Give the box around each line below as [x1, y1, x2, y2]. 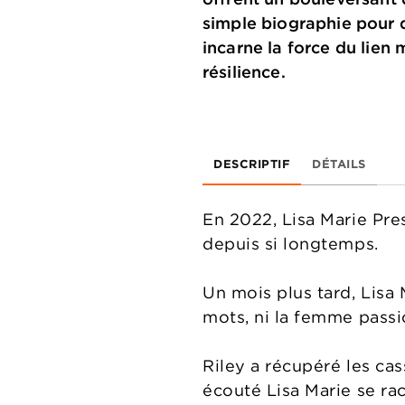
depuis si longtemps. [202, 233, 379, 254]
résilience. [202, 61, 286, 82]
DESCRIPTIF [213, 155, 290, 172]
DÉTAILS [312, 155, 366, 172]
